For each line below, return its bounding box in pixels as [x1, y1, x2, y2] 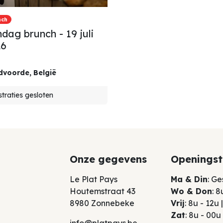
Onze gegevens [70, 153, 147, 165]
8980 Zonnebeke [70, 198, 135, 208]
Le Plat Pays [70, 174, 120, 184]
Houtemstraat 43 [70, 186, 138, 196]
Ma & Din [170, 174, 208, 184]
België [33, 68, 56, 77]
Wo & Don [170, 186, 212, 196]
